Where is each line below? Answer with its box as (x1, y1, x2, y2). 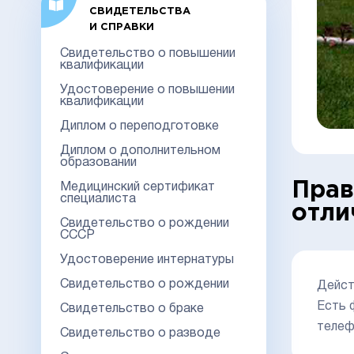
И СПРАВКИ (88, 22, 154, 32)
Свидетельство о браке (60, 303, 204, 314)
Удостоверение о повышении (60, 84, 235, 96)
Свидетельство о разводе (60, 327, 220, 339)
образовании (60, 156, 137, 168)
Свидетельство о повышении (60, 47, 235, 59)
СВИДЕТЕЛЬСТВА (88, 6, 190, 16)
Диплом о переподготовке (60, 120, 219, 132)
